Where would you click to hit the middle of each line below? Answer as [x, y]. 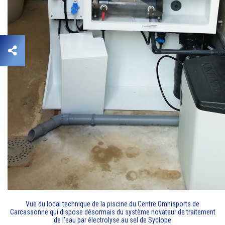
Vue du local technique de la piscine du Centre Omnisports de [113, 204]
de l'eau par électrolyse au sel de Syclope [113, 220]
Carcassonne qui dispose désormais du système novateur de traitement [113, 212]
